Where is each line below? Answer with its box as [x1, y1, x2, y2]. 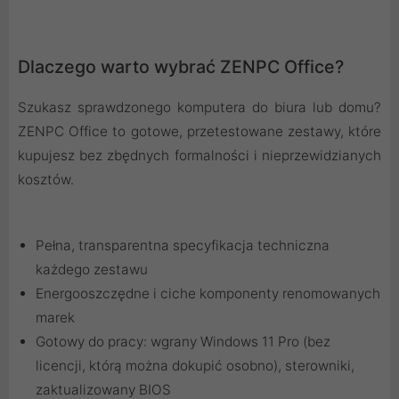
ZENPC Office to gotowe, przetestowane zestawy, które [18, 122, 381, 140]
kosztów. [18, 170, 74, 188]
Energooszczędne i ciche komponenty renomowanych [36, 284, 380, 302]
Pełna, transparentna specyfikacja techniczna [36, 236, 330, 254]
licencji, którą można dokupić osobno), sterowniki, [36, 356, 354, 374]
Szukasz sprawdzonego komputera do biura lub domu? [18, 98, 381, 116]
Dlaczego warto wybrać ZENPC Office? [18, 55, 344, 77]
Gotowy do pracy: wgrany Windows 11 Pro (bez [36, 332, 330, 350]
